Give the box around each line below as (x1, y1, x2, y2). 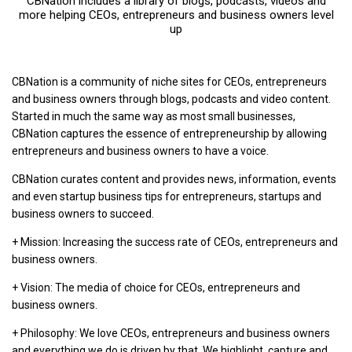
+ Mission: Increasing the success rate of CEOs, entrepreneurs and (12, 235, 338, 248)
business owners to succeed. (12, 207, 154, 220)
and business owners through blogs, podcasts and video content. (12, 92, 331, 105)
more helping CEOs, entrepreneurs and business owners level (18, 7, 334, 22)
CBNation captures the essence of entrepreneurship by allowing (12, 126, 327, 140)
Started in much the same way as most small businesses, (12, 109, 295, 123)
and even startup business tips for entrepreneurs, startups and (12, 189, 321, 203)
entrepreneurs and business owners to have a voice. (12, 144, 269, 157)
